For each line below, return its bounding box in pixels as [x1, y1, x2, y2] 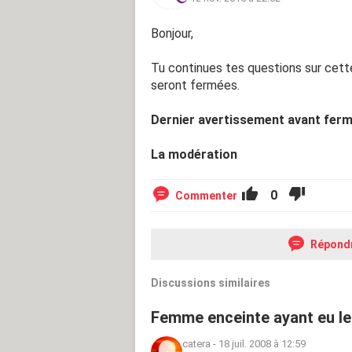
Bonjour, [151, 26, 193, 42]
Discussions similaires [151, 277, 270, 290]
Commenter [175, 189, 237, 203]
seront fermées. [151, 78, 240, 93]
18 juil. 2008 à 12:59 [218, 338, 306, 350]
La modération [151, 147, 237, 163]
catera [182, 338, 211, 350]
